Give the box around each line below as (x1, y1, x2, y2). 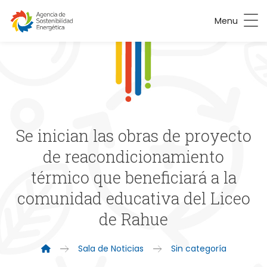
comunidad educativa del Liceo (17, 188, 250, 209)
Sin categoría (170, 243, 226, 254)
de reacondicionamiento (43, 146, 224, 167)
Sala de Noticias (77, 243, 144, 254)
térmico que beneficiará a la (30, 167, 237, 188)
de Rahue (99, 209, 168, 229)
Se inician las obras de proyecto (15, 125, 252, 146)
